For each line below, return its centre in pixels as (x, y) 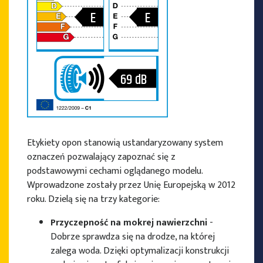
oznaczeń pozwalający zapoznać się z (101, 157)
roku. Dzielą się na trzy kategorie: (93, 200)
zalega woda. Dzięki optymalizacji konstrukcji (140, 251)
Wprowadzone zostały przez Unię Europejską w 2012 (131, 186)
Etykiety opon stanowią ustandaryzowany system (125, 143)
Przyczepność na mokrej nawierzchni (129, 223)
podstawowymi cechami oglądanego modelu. (115, 171)
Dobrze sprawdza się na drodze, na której (133, 237)
